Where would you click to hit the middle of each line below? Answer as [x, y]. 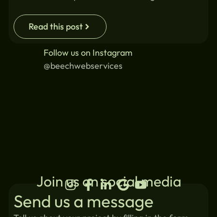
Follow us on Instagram [88, 52]
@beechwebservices [83, 65]
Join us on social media [108, 181]
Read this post [55, 26]
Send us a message [83, 201]
